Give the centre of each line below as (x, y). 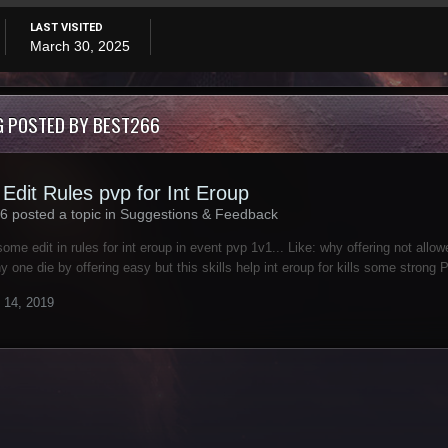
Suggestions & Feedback (199, 213)
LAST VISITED (66, 27)
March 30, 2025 (80, 45)
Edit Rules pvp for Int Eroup (126, 192)
